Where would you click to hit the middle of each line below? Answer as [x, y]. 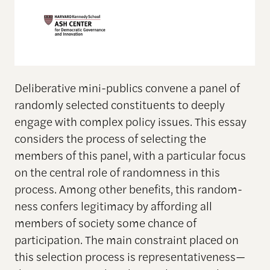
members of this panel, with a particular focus [130, 155]
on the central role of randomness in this [117, 172]
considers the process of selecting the [110, 138]
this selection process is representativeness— [130, 256]
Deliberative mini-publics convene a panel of [127, 88]
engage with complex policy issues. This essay [130, 121]
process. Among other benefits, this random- [128, 189]
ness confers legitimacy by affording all [113, 206]
